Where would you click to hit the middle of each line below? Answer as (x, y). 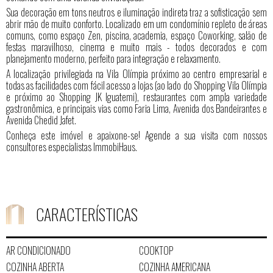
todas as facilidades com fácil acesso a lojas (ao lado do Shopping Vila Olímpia (136, 85)
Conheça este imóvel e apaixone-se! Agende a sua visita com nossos (136, 135)
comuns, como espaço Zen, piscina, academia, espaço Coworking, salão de (136, 35)
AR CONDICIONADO (38, 250)
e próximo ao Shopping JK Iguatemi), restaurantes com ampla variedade (136, 97)
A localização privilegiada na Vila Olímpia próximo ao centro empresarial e (136, 73)
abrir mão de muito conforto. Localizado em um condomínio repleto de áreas (136, 23)
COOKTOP (156, 250)
